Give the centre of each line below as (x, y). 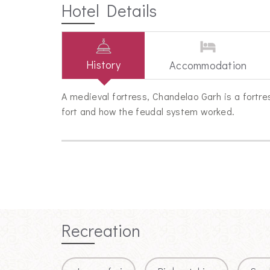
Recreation (101, 231)
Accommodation (208, 65)
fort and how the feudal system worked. (149, 111)
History (103, 65)
